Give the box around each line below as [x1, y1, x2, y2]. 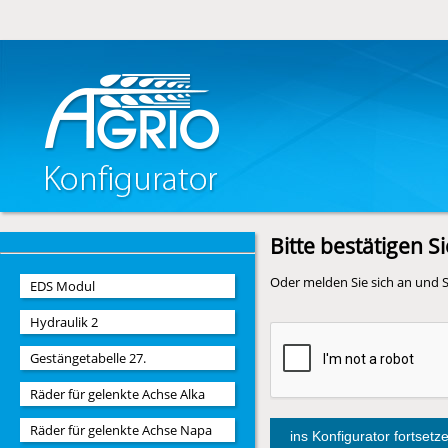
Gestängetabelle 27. [30, 349, 146, 367]
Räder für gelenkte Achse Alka [30, 385, 205, 403]
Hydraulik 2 [30, 313, 98, 331]
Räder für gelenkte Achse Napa [30, 421, 212, 439]
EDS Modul [30, 277, 95, 295]
